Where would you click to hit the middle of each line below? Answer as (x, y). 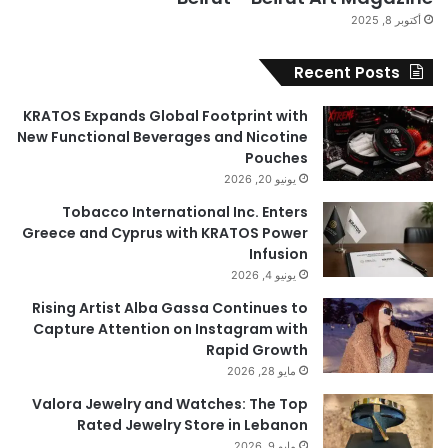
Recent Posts (347, 73)
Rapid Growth (257, 350)
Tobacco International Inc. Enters (185, 212)
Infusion (278, 254)
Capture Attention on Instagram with (170, 329)
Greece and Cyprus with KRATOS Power (165, 233)
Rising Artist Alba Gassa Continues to (170, 308)
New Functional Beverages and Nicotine (162, 137)
